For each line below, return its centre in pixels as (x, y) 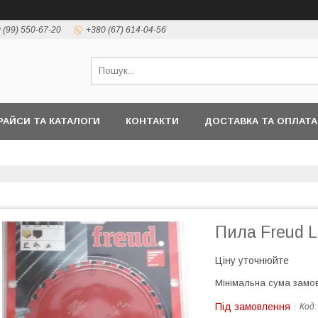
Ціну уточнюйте (252, 261)
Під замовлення (253, 307)
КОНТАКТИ (152, 121)
